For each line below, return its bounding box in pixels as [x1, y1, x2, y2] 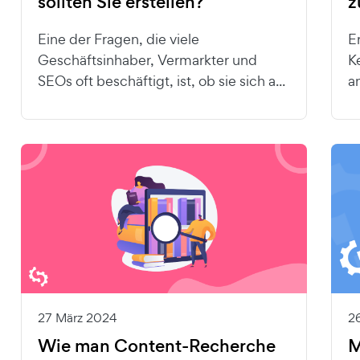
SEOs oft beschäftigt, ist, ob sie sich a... [37, 71, 285, 90]
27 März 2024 [37, 309, 117, 327]
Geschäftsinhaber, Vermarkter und [37, 50, 257, 69]
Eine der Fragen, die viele [37, 29, 199, 48]
